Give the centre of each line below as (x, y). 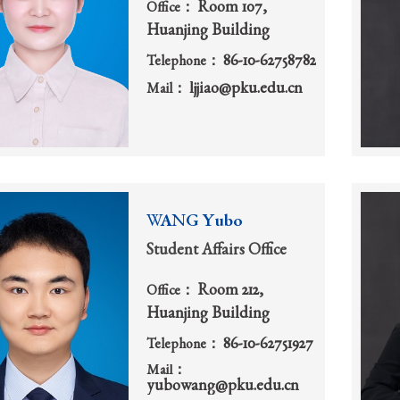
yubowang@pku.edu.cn (223, 386)
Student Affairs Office (217, 251)
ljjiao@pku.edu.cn (246, 90)
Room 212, (230, 292)
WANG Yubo (195, 223)
